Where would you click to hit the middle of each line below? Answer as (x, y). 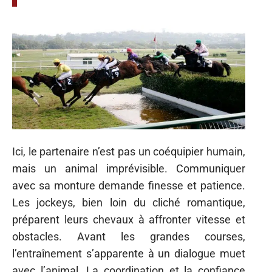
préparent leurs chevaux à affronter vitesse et (129, 219)
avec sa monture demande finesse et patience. (129, 185)
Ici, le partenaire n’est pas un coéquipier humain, (129, 151)
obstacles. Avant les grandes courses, (129, 236)
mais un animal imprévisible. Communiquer (129, 168)
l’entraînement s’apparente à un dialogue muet (129, 253)
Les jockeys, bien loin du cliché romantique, (129, 202)
